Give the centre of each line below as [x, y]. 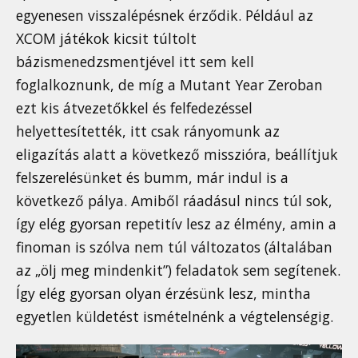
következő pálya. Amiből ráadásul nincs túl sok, [174, 200]
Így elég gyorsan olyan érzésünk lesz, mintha [163, 293]
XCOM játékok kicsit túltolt [106, 38]
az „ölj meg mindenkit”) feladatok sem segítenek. [178, 270]
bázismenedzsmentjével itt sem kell [135, 61]
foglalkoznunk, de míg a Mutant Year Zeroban [169, 84]
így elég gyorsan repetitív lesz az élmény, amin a [176, 223]
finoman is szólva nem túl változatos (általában [174, 247]
